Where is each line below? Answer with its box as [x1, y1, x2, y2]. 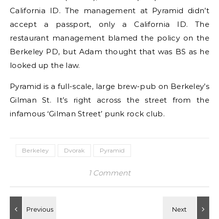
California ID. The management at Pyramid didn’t [10, 6, 209, 15]
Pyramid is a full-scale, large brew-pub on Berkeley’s [10, 82, 209, 91]
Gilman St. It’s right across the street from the [10, 95, 209, 105]
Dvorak [64, 147, 85, 154]
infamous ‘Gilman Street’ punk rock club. [10, 109, 165, 118]
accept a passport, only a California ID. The [10, 20, 209, 29]
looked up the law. [10, 61, 80, 70]
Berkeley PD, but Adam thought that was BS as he [10, 47, 209, 56]
